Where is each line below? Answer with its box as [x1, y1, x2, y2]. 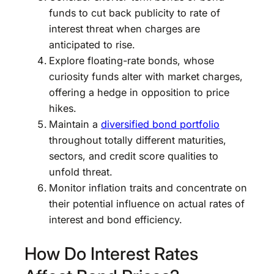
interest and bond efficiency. [49, 213, 182, 226]
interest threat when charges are [49, 23, 200, 35]
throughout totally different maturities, [49, 134, 226, 147]
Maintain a [49, 118, 101, 131]
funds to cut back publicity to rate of [49, 7, 220, 20]
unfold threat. [49, 166, 113, 179]
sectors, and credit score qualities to [49, 150, 218, 163]
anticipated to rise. [49, 39, 135, 51]
